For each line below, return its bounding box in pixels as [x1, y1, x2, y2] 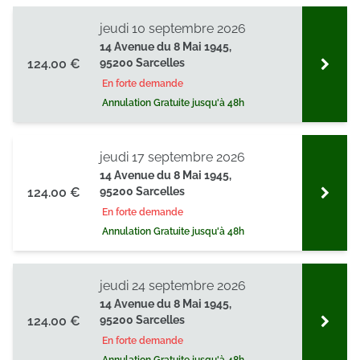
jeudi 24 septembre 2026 [100, 278, 246, 293]
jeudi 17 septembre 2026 [100, 149, 245, 165]
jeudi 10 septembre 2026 [100, 21, 246, 36]
